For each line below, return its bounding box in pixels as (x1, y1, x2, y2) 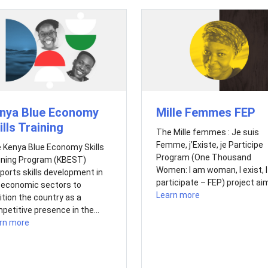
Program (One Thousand (156, 152, 251, 162)
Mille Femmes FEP (156, 105, 255, 120)
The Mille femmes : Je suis (156, 127, 259, 137)
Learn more (156, 190, 200, 200)
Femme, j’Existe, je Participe (156, 139, 263, 150)
